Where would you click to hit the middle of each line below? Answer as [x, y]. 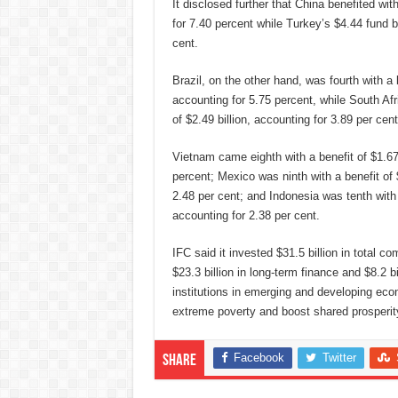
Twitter [339, 357]
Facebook [259, 357]
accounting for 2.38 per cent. [246, 215]
